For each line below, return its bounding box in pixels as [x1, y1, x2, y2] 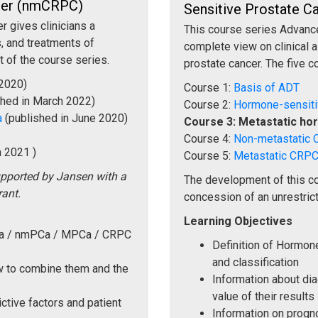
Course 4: [184, 131, 234, 146]
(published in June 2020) [2, 111, 128, 125]
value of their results [212, 289, 314, 303]
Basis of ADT [234, 80, 300, 94]
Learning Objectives [184, 214, 292, 228]
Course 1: [184, 80, 234, 94]
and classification [212, 255, 299, 269]
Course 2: [184, 97, 234, 111]
